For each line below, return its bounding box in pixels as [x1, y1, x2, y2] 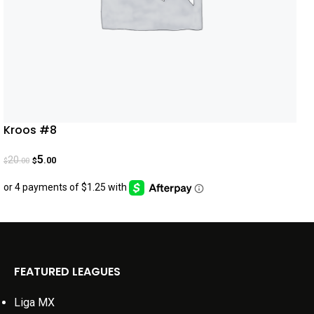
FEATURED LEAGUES [14, 263, 121, 280]
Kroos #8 [4, 122, 57, 139]
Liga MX [14, 295, 55, 309]
